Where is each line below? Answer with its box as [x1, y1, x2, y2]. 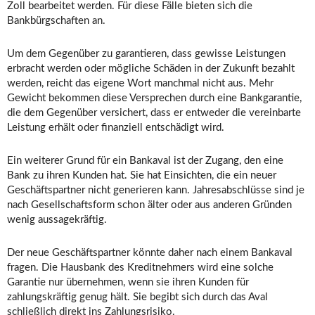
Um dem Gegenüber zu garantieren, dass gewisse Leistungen [7, 49, 285, 60]
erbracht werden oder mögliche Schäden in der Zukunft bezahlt [7, 63, 295, 75]
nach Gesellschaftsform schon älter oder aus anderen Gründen [7, 200, 292, 211]
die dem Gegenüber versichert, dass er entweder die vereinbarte [7, 108, 301, 119]
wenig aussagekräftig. [7, 214, 107, 226]
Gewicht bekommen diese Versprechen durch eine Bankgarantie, [7, 93, 302, 104]
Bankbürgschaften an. [7, 15, 105, 27]
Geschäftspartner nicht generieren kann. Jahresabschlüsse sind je [7, 185, 304, 196]
